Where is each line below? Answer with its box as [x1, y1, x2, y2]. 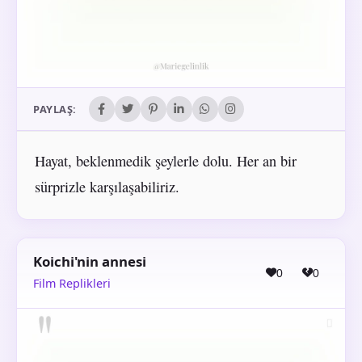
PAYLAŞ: [33, 102, 77, 117]
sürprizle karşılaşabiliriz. [34, 177, 179, 197]
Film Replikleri [33, 276, 111, 292]
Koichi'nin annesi [33, 252, 146, 271]
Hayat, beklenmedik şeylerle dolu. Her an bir [34, 151, 297, 171]
